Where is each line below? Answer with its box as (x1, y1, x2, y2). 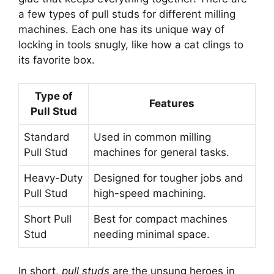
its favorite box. (18, 53, 95, 66)
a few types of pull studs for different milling (18, 7, 235, 20)
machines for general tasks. (94, 146, 229, 159)
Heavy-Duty (24, 172, 83, 185)
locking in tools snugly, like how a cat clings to (18, 38, 243, 51)
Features (149, 97, 194, 110)
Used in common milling (94, 131, 211, 144)
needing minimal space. (94, 228, 210, 241)
